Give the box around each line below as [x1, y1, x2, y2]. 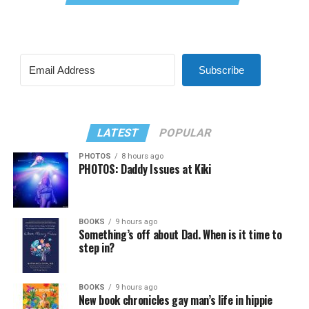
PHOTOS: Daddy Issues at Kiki [78, 160, 211, 177]
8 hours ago [121, 151, 163, 161]
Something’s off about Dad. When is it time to [78, 226, 282, 243]
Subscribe [198, 63, 244, 76]
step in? [78, 239, 115, 256]
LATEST [96, 126, 141, 139]
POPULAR [158, 126, 214, 139]
